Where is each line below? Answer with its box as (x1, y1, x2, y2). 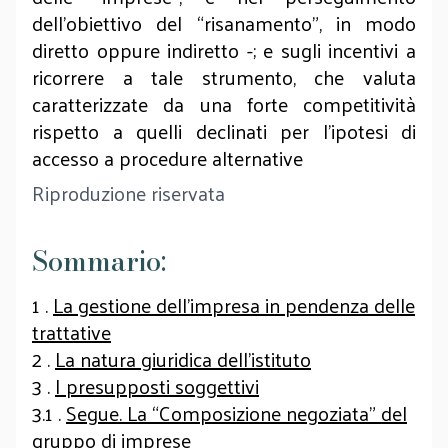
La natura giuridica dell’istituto (55, 341, 311, 377)
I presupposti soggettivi (55, 368, 259, 404)
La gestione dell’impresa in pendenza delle (53, 287, 415, 323)
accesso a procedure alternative (32, 140, 303, 176)
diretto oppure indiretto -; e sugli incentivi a (32, 32, 416, 68)
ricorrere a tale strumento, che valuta (32, 59, 416, 95)
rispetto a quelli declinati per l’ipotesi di (32, 113, 416, 149)
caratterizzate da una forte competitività (32, 86, 416, 122)
